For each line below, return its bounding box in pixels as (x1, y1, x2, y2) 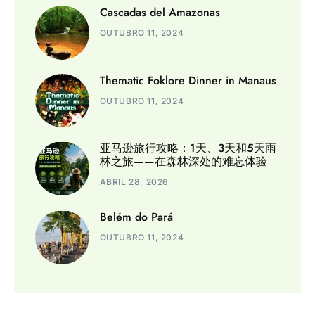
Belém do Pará (99, 209, 173, 226)
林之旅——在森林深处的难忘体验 (99, 153, 267, 170)
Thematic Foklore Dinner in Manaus (99, 72, 276, 89)
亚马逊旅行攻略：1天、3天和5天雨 (99, 140, 276, 157)
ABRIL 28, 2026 (99, 176, 169, 188)
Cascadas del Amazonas (99, 4, 220, 21)
